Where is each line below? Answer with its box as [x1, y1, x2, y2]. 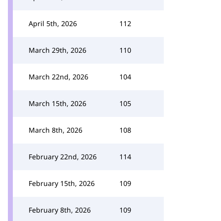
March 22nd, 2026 [29, 72, 88, 81]
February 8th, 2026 [29, 205, 91, 215]
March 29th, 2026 [29, 45, 86, 55]
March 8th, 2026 [29, 125, 82, 135]
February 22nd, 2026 [29, 152, 97, 161]
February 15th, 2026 [29, 179, 95, 188]
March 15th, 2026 [29, 99, 86, 108]
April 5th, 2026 [29, 19, 77, 28]
